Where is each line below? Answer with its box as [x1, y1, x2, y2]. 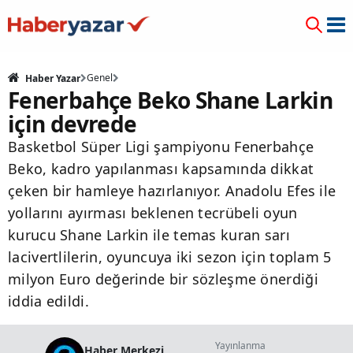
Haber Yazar [23, 72, 80, 85]
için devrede [8, 109, 137, 139]
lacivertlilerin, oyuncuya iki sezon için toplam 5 [8, 247, 332, 266]
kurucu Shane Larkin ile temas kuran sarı [8, 225, 290, 244]
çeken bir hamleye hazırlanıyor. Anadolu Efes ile [8, 181, 336, 200]
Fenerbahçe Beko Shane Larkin [8, 85, 333, 115]
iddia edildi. [8, 292, 89, 310]
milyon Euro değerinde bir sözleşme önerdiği [8, 269, 318, 288]
